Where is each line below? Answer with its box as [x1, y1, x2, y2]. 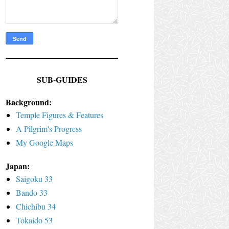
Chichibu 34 [16, 200, 56, 212]
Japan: [6, 159, 30, 172]
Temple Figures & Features [16, 109, 103, 120]
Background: [6, 96, 52, 108]
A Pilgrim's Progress [16, 123, 82, 134]
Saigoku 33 [16, 173, 53, 184]
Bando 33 [16, 187, 48, 198]
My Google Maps [16, 136, 73, 148]
